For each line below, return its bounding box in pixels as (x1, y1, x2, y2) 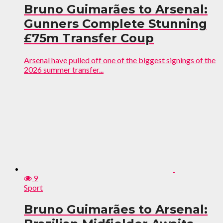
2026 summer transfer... (24, 64, 104, 74)
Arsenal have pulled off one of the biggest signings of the (24, 55, 216, 65)
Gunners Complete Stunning (24, 16, 207, 31)
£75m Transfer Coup (24, 31, 154, 46)
